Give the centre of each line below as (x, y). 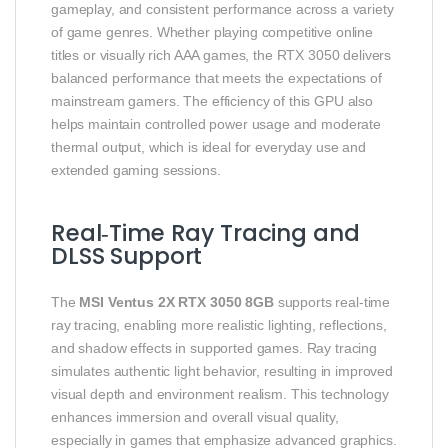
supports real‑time (332, 301)
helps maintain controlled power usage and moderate (216, 123)
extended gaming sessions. (136, 169)
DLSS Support (127, 255)
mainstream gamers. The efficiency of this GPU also (212, 100)
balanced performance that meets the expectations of (216, 77)
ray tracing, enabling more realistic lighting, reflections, (219, 324)
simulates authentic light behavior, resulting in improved (222, 370)
